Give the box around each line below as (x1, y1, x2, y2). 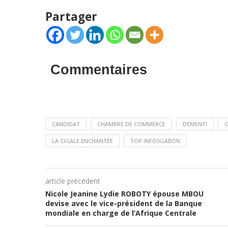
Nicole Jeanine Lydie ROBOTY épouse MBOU (45, 189, 204, 198)
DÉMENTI (182, 120, 207, 128)
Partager (45, 9, 97, 24)
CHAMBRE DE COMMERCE (97, 120, 165, 128)
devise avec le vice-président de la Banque (45, 198, 202, 208)
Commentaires (50, 62, 147, 77)
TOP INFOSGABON (130, 137, 180, 145)
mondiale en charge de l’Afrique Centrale (45, 208, 196, 218)
